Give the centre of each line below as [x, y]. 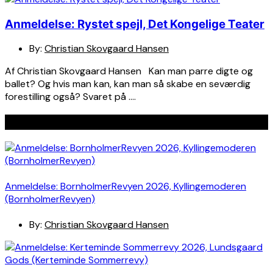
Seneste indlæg [46, 122]
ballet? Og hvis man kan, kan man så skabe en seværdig [128, 84]
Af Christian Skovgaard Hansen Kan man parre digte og [129, 71]
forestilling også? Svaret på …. [70, 97]
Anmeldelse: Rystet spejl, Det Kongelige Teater [135, 24]
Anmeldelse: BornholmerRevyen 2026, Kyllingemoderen [126, 186]
